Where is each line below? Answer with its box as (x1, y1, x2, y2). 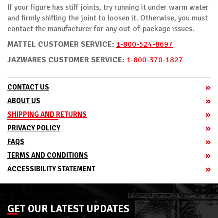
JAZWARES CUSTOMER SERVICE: (7, 54, 127, 65)
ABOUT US (7, 96, 40, 105)
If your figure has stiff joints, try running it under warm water (7, 2, 209, 12)
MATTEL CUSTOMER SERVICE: (7, 39, 116, 49)
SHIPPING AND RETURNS (7, 109, 87, 119)
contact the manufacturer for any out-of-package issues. (7, 23, 194, 34)
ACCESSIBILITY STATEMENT (7, 164, 95, 173)
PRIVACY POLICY (7, 123, 60, 132)
